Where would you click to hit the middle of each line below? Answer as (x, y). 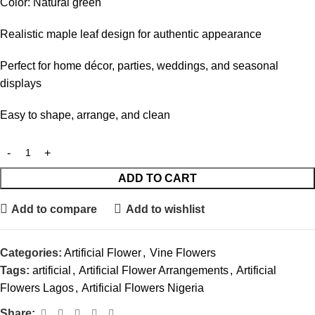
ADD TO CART (157, 179)
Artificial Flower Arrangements (154, 271)
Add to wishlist (165, 209)
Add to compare (54, 209)
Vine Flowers (183, 253)
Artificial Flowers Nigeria (143, 288)
